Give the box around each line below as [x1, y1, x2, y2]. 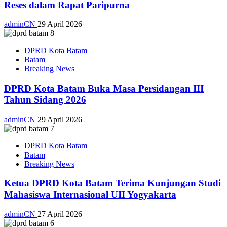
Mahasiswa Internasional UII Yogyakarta [4, 189, 176, 200]
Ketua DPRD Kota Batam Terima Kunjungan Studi [4, 178, 221, 189]
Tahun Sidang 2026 [4, 94, 86, 105]
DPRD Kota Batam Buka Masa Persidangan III [4, 83, 204, 94]
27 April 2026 [37, 210, 82, 219]
